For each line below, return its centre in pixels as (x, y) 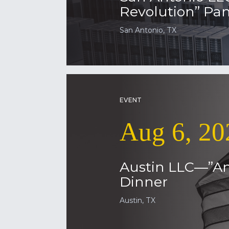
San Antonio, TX (148, 30)
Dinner (144, 182)
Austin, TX (138, 200)
